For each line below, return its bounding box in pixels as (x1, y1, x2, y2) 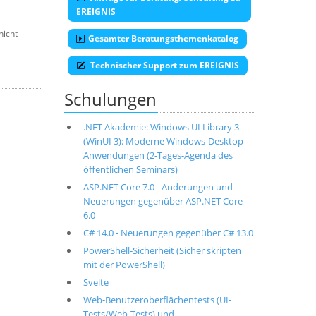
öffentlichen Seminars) (83, 163, 178, 176)
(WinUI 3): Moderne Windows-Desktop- (83, 135, 246, 147)
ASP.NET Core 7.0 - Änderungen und (83, 181, 233, 193)
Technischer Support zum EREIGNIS (88, 59, 239, 71)
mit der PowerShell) (83, 258, 165, 271)
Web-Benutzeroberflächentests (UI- (83, 293, 231, 306)
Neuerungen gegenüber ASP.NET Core (83, 195, 243, 207)
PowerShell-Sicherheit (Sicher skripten (83, 244, 241, 257)
